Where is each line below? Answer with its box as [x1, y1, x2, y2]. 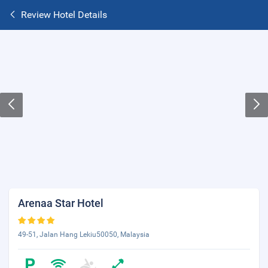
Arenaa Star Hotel [18, 197, 103, 209]
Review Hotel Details [21, 9, 107, 20]
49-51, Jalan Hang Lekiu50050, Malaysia [18, 230, 150, 239]
